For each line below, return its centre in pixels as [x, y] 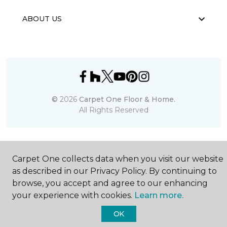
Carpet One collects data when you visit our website [118, 159]
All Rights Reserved [113, 110]
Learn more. [159, 195]
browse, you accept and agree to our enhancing [110, 183]
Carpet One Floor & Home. [127, 99]
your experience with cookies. [73, 195]
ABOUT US [42, 19]
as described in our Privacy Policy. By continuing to [115, 171]
